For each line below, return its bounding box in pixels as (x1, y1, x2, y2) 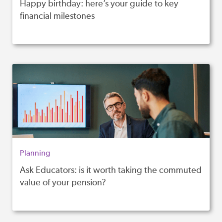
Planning (20, 148, 50, 158)
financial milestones (20, 10, 95, 21)
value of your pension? (20, 177, 106, 188)
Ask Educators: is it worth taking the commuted (20, 165, 202, 175)
